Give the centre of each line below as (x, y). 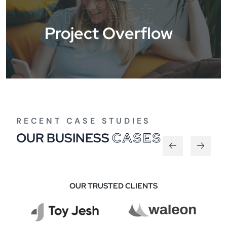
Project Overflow (108, 33)
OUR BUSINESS (64, 138)
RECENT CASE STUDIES (84, 121)
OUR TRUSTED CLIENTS (113, 186)
